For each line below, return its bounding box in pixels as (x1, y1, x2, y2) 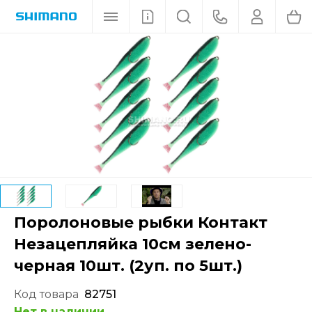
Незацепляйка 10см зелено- (14, 235, 251, 253)
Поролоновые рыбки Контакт (14, 213, 267, 232)
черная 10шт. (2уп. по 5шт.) (14, 256, 242, 275)
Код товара (14, 288, 79, 301)
